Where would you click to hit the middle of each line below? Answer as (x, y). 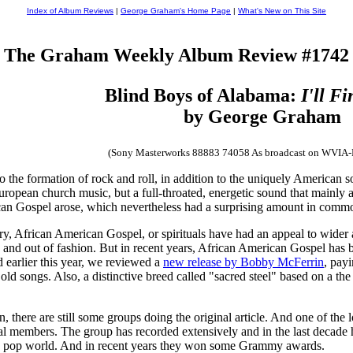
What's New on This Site (282, 11)
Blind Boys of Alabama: (203, 95)
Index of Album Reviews (70, 11)
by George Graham (262, 116)
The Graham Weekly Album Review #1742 (176, 55)
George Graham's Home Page (176, 11)
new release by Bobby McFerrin (243, 262)
